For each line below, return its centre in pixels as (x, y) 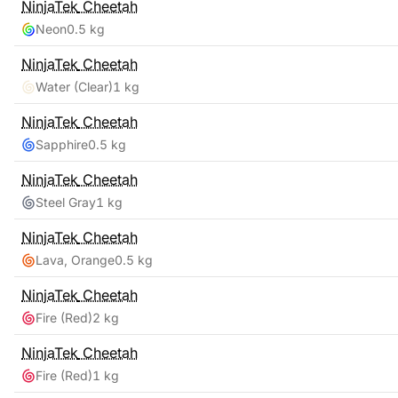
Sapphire (62, 144)
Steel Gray (66, 202)
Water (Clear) (74, 87)
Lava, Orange (75, 260)
